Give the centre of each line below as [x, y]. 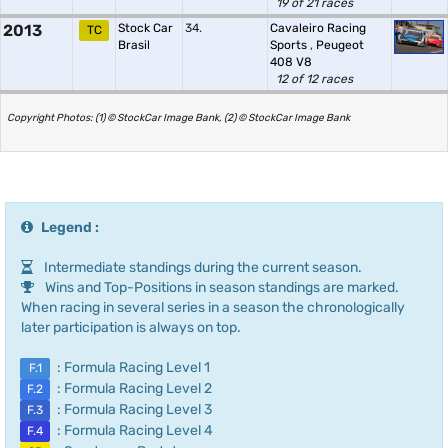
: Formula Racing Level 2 [133, 388]
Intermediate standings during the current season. [201, 267]
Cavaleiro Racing [318, 28]
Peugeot [340, 45]
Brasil [134, 45]
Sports [290, 45]
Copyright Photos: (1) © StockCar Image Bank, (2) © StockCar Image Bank [178, 117]
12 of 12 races [314, 79]
